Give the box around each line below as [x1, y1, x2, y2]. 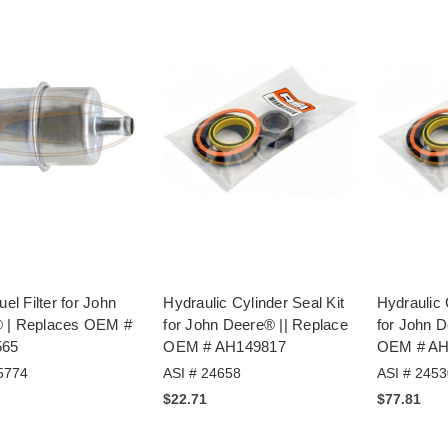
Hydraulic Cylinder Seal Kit [163, 293, 345, 311]
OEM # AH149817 [163, 337, 286, 355]
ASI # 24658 [163, 364, 242, 381]
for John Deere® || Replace [163, 315, 348, 333]
